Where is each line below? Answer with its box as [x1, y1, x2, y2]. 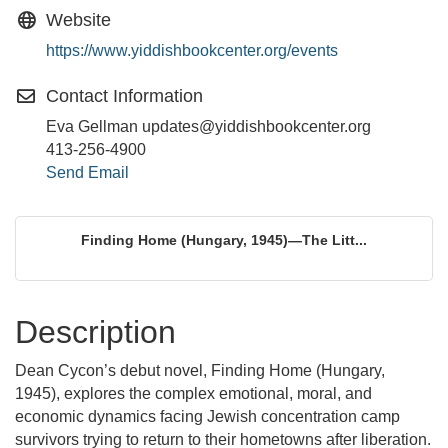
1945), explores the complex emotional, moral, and [15, 385, 372, 402]
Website [46, 10, 111, 30]
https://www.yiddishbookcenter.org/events [46, 42, 338, 59]
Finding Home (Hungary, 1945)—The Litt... [81, 232, 367, 248]
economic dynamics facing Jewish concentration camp [15, 408, 400, 425]
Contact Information [46, 86, 203, 106]
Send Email [46, 164, 129, 181]
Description [15, 314, 176, 350]
